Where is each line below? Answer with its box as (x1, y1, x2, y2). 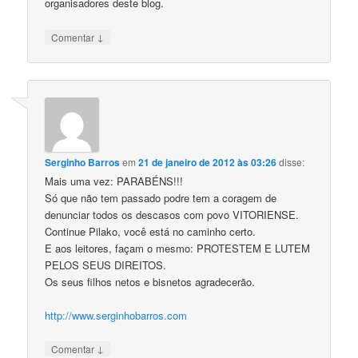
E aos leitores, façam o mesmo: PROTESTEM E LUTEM (45, 240, 311, 256)
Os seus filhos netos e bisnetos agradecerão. (45, 273, 256, 289)
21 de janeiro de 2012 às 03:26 (138, 154, 277, 169)
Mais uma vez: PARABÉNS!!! (45, 173, 184, 189)
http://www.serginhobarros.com (45, 308, 188, 323)
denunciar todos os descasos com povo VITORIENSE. (45, 206, 300, 222)
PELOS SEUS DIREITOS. (45, 257, 167, 272)
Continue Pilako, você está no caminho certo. (45, 223, 257, 239)
